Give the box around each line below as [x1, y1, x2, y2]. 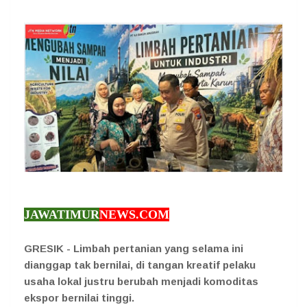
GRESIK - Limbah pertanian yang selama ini [24, 242, 243, 254]
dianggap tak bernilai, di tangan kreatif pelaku [24, 258, 256, 271]
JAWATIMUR [24, 207, 99, 221]
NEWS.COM [99, 207, 169, 221]
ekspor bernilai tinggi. [24, 291, 134, 304]
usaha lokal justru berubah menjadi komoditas [24, 275, 258, 287]
